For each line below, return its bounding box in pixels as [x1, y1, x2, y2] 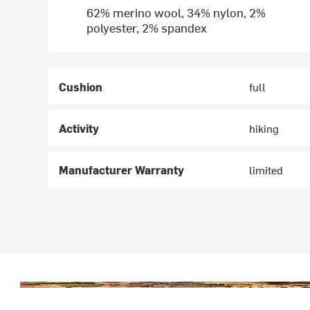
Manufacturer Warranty [59, 162, 185, 178]
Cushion [59, 79, 103, 95]
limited [249, 162, 284, 178]
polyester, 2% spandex [86, 19, 208, 37]
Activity [59, 120, 100, 136]
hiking [249, 120, 280, 136]
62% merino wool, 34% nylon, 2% [86, 3, 266, 21]
